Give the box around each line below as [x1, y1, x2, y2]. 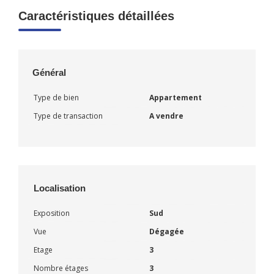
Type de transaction [34, 110, 103, 121]
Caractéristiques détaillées [18, 9, 174, 23]
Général [32, 67, 66, 78]
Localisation [34, 182, 86, 193]
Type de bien [34, 92, 79, 103]
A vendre [149, 110, 183, 121]
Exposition [34, 207, 70, 218]
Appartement [149, 92, 202, 103]
